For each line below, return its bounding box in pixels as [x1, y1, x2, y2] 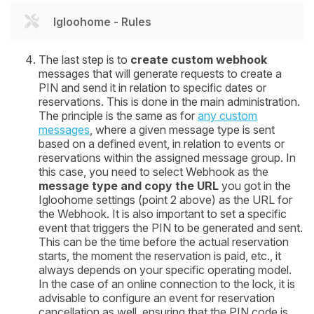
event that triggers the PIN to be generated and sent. [39, 220, 303, 235]
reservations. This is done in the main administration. [39, 94, 300, 109]
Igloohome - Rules [53, 14, 151, 29]
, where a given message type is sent [90, 122, 275, 137]
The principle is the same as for [39, 108, 198, 123]
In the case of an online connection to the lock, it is [39, 276, 295, 291]
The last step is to [39, 52, 130, 67]
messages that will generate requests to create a [39, 66, 282, 81]
